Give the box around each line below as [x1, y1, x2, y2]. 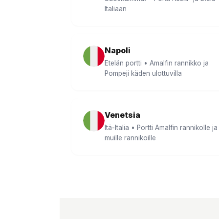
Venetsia [105, 110, 140, 120]
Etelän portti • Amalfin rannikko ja [105, 59, 209, 67]
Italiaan [105, 5, 127, 13]
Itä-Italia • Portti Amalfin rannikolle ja [105, 124, 218, 131]
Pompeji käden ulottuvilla [105, 69, 182, 77]
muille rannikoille [105, 134, 156, 142]
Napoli [105, 45, 131, 55]
